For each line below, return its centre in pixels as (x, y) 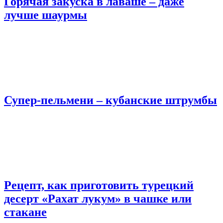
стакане (25, 212)
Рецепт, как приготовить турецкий (99, 185)
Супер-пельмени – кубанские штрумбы (111, 100)
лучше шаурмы (46, 15)
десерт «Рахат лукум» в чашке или (98, 199)
